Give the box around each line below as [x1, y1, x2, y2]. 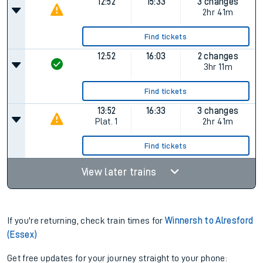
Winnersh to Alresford [165, 216, 254, 225]
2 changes [197, 52, 238, 61]
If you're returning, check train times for [7, 216, 166, 225]
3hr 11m [203, 62, 233, 72]
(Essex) [7, 230, 38, 240]
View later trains [81, 167, 159, 177]
